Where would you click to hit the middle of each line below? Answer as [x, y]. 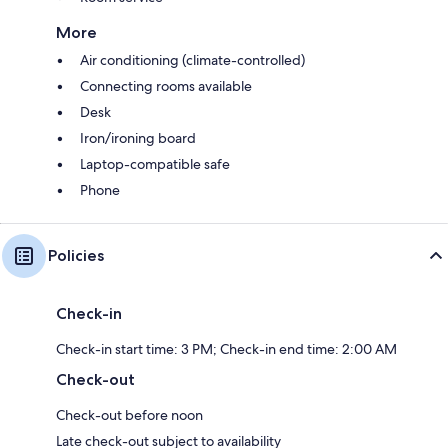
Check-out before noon [129, 414]
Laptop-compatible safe [155, 163]
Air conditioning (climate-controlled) [192, 59]
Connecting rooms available [166, 85]
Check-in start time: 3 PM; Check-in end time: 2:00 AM [226, 348]
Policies [76, 255]
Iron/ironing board [138, 137]
